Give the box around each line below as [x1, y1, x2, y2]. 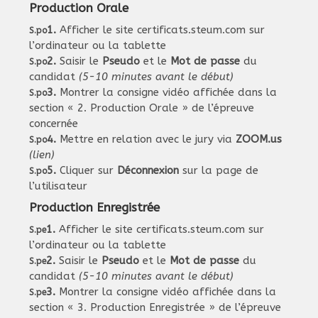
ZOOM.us [236, 132, 283, 146]
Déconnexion [117, 163, 180, 177]
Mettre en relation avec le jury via [56, 132, 236, 146]
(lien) [29, 148, 55, 161]
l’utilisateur [29, 179, 88, 192]
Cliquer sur [56, 163, 118, 177]
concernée [29, 116, 79, 130]
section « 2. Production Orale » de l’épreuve [29, 101, 255, 114]
